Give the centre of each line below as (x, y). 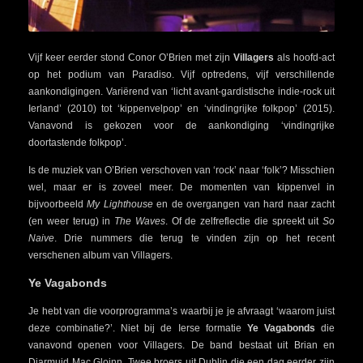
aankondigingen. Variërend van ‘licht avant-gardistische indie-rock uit (181, 91)
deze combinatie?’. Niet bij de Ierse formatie (138, 328)
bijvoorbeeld (58, 204)
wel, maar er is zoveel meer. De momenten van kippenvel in (181, 187)
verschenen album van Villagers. (100, 255)
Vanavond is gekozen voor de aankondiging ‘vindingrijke (181, 125)
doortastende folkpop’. (77, 142)
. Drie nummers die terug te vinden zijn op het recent (194, 238)
